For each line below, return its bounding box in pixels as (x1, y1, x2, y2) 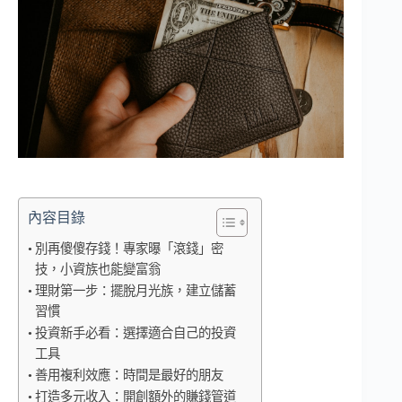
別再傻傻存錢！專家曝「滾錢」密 (34, 240, 223, 256)
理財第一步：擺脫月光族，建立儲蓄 (34, 283, 236, 298)
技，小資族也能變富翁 (34, 261, 161, 276)
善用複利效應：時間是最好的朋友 (34, 367, 223, 382)
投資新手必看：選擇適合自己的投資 (34, 325, 236, 340)
